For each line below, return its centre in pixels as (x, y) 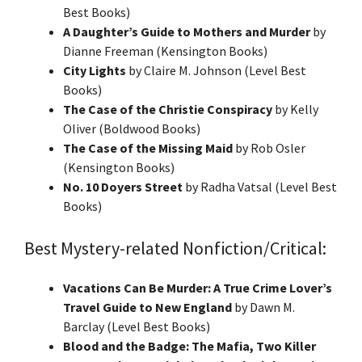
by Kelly (295, 109)
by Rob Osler (269, 147)
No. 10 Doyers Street (123, 186)
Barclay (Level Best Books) (137, 326)
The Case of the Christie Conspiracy (168, 109)
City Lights (95, 70)
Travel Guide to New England (149, 307)
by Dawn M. (265, 307)
